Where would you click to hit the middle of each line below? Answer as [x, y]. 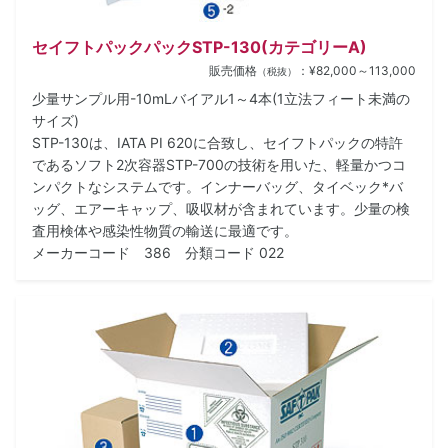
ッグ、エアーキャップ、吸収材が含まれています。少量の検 [221, 208]
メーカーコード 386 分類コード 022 [158, 252]
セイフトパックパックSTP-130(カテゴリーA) [199, 46]
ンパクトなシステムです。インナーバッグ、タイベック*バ [217, 186]
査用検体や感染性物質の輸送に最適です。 [165, 230]
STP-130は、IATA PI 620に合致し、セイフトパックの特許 [217, 142]
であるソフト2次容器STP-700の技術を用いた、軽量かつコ [219, 164]
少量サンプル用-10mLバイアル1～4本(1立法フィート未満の [221, 98]
